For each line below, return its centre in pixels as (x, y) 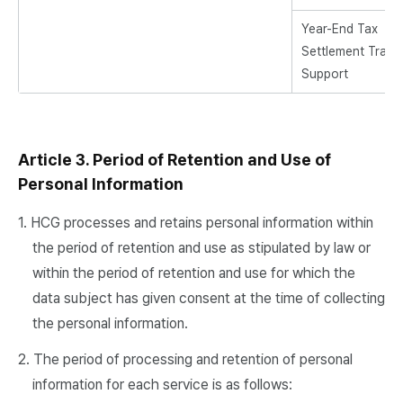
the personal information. (110, 323)
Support (325, 74)
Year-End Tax (340, 29)
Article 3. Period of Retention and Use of (175, 160)
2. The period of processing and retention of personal (185, 359)
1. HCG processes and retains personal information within (196, 223)
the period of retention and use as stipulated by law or (201, 248)
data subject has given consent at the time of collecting (209, 298)
